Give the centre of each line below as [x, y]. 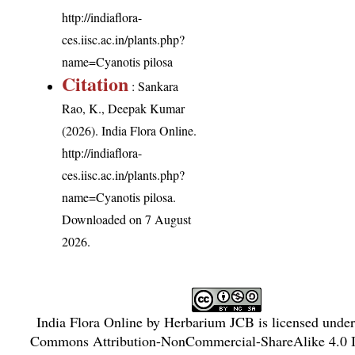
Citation [95, 83]
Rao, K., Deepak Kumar [124, 108]
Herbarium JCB [210, 321]
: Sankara [154, 86]
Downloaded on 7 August [127, 219]
